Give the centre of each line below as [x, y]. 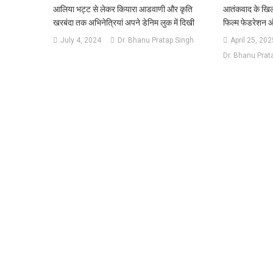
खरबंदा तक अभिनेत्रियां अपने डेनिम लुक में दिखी [124, 22]
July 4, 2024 [81, 40]
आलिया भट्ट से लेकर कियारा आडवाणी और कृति [123, 9]
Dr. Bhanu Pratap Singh [156, 40]
